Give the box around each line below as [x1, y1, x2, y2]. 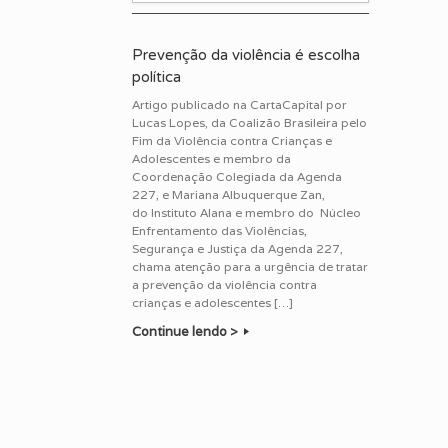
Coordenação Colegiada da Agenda [132, 169, 342, 185]
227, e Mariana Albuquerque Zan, [132, 187, 325, 203]
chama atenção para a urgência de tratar [132, 259, 368, 275]
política [132, 68, 181, 87]
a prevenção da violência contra [132, 277, 317, 293]
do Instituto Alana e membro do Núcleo [132, 205, 361, 221]
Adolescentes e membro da [132, 151, 291, 167]
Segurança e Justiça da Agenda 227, [132, 241, 343, 257]
